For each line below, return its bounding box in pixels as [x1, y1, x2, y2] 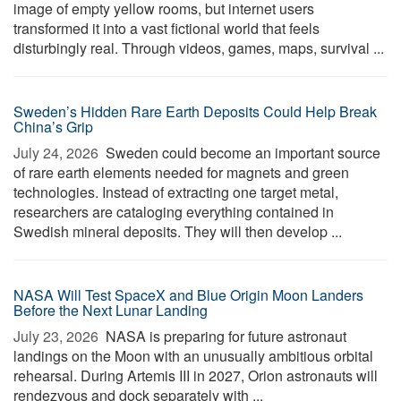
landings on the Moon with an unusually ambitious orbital [13, 346, 373, 366]
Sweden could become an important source [102, 142, 380, 163]
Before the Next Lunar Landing [13, 300, 208, 320]
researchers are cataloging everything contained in [13, 201, 334, 222]
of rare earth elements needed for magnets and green [13, 162, 349, 183]
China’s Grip [13, 116, 93, 137]
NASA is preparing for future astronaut [102, 326, 346, 346]
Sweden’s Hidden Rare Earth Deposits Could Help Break [13, 101, 377, 122]
